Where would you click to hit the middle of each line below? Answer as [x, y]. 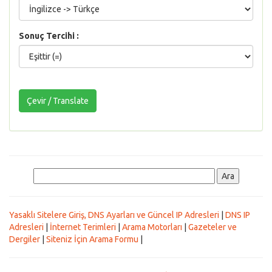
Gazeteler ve [212, 227]
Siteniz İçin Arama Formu [92, 239]
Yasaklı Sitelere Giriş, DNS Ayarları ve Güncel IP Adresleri [114, 215]
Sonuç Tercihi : [49, 36]
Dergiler [25, 239]
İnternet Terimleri [83, 227]
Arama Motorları [152, 227]
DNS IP [238, 215]
